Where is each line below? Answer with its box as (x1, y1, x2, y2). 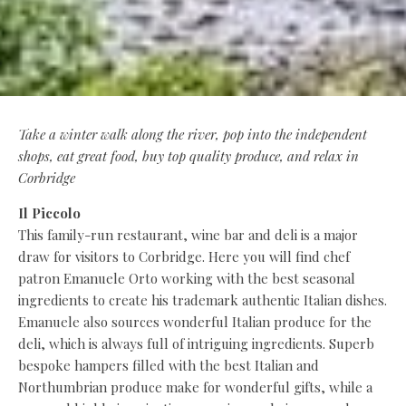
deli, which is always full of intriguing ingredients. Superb (18, 333, 374, 353)
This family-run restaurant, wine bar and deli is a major (18, 225, 358, 244)
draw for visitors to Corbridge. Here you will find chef (18, 246, 350, 266)
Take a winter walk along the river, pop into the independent (18, 124, 367, 143)
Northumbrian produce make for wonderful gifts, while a (18, 377, 372, 396)
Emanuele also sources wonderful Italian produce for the (18, 312, 372, 331)
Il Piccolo (18, 203, 81, 222)
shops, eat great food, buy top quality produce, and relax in (18, 146, 359, 165)
